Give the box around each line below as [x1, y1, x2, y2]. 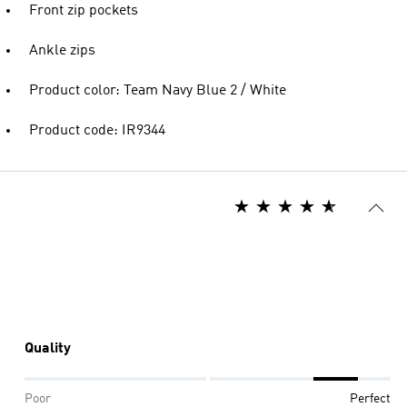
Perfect [350, 392, 391, 405]
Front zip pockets [29, 4, 138, 18]
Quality [25, 342, 71, 356]
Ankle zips [29, 44, 95, 58]
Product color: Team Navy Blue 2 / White [29, 84, 286, 98]
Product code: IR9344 [29, 124, 165, 138]
